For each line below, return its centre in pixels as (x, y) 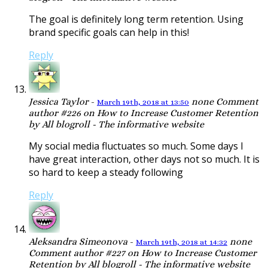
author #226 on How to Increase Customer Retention (144, 113)
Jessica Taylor (59, 102)
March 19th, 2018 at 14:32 (182, 242)
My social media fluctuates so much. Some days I (136, 146)
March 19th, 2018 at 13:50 (143, 102)
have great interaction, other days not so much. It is (144, 159)
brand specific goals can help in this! (109, 33)
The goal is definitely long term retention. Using (136, 19)
